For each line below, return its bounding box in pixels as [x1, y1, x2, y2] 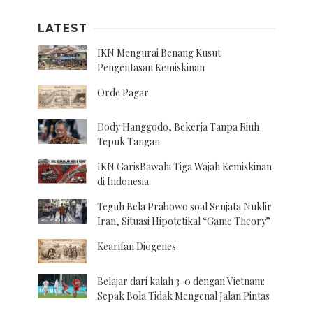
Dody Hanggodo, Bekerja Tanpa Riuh [97, 120, 259, 134]
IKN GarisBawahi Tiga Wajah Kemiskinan [97, 160, 272, 174]
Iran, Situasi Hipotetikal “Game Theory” [97, 214, 270, 228]
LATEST [38, 21, 88, 35]
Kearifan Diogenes [97, 240, 176, 254]
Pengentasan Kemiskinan [97, 60, 205, 74]
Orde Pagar [97, 85, 149, 99]
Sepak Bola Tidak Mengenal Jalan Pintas [97, 289, 270, 303]
